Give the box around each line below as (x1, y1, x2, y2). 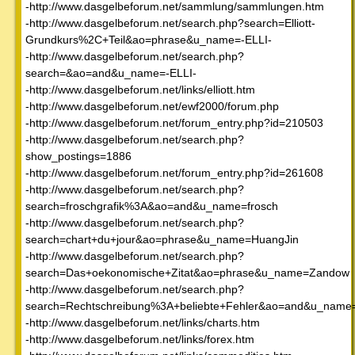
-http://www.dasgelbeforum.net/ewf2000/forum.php (25, 99, 279, 113)
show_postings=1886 (25, 149, 132, 162)
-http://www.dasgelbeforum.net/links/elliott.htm (25, 82, 255, 96)
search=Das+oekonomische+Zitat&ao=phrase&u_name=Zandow (25, 265, 349, 279)
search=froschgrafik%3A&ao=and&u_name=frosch (25, 199, 278, 212)
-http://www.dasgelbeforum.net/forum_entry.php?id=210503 (25, 116, 323, 129)
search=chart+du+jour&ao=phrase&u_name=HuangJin (25, 232, 299, 246)
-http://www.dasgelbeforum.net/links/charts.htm (25, 315, 260, 329)
